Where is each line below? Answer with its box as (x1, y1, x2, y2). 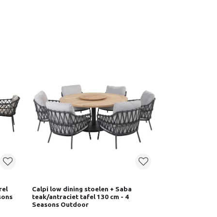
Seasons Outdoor (31, 201, 89, 209)
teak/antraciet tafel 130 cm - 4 (31, 193, 129, 201)
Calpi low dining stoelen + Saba (31, 185, 132, 193)
